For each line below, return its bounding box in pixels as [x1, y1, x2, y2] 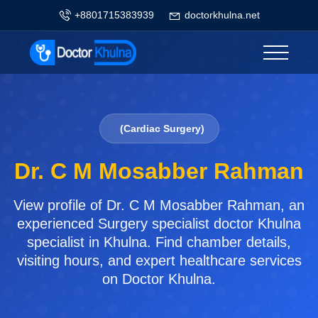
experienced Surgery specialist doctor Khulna [17, 216, 301, 231]
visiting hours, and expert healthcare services [16, 253, 302, 268]
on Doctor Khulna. [102, 271, 216, 287]
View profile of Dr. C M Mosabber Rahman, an [13, 197, 305, 213]
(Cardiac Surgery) [119, 123, 204, 134]
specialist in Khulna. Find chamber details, [27, 234, 291, 250]
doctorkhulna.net [185, 9, 260, 21]
